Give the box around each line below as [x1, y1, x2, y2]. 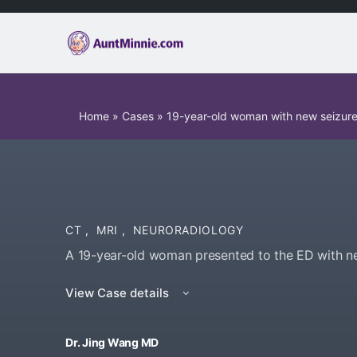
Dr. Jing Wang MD [65, 335, 159, 349]
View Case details [65, 285, 172, 300]
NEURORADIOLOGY [132, 223, 244, 237]
